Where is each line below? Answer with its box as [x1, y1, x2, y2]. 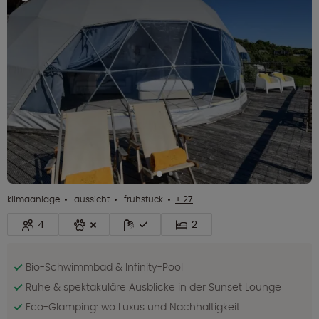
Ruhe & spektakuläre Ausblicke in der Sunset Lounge [26, 279, 281, 294]
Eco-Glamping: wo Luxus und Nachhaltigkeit [26, 299, 240, 314]
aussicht [72, 192, 110, 205]
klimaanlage [7, 192, 60, 205]
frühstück [122, 192, 163, 205]
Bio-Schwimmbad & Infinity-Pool [26, 259, 183, 274]
